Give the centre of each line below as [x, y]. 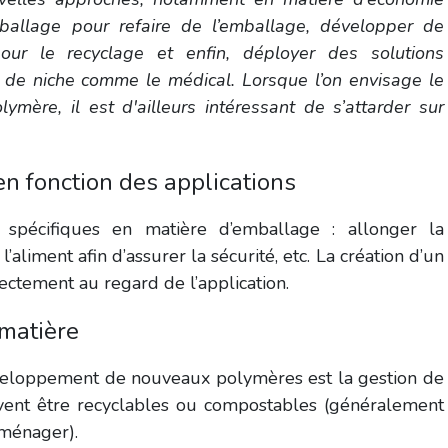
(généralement [380, 404]
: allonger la [382, 228]
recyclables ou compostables [196, 404]
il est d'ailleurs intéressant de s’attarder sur [257, 106]
